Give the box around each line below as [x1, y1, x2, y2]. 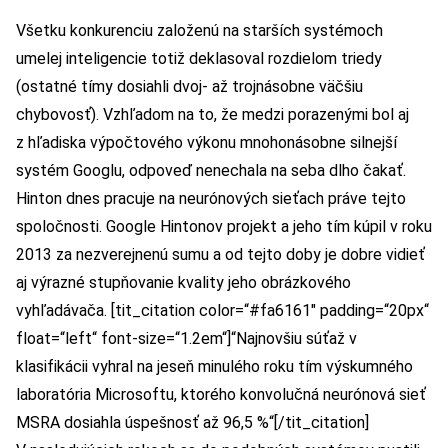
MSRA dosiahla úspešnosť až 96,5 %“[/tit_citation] [16, 413, 369, 433]
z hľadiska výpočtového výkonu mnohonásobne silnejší [16, 133, 397, 153]
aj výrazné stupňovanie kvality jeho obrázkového [16, 273, 351, 293]
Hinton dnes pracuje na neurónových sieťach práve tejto [16, 189, 406, 209]
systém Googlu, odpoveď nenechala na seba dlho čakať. [16, 161, 406, 181]
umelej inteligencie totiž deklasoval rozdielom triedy [16, 49, 382, 69]
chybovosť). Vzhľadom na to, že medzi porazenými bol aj [16, 105, 409, 125]
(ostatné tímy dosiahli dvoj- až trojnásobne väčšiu [16, 77, 363, 97]
